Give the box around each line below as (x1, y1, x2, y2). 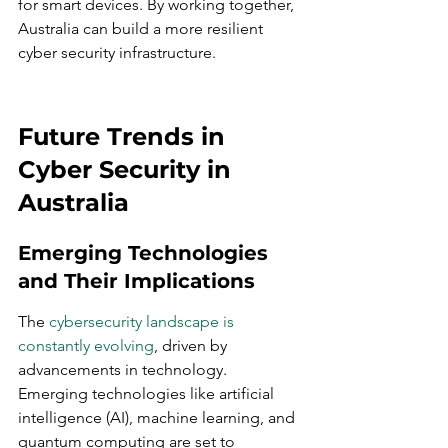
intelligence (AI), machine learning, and (18, 408, 299, 427)
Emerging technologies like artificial (18, 384, 278, 403)
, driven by (154, 336, 231, 355)
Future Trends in (18, 122, 232, 151)
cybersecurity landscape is (49, 312, 238, 331)
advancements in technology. (18, 360, 231, 379)
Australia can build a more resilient (18, 19, 267, 38)
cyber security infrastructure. (18, 43, 216, 62)
